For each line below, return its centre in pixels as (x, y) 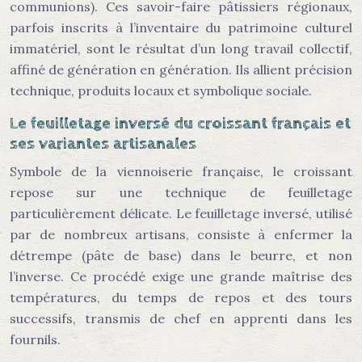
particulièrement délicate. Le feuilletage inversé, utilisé (181, 213)
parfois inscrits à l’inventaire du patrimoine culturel (181, 27)
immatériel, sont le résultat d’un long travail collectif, (181, 48)
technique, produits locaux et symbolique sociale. (161, 90)
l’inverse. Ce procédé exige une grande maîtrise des (181, 276)
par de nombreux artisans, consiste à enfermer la (181, 234)
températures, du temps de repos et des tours (181, 297)
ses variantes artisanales (103, 144)
